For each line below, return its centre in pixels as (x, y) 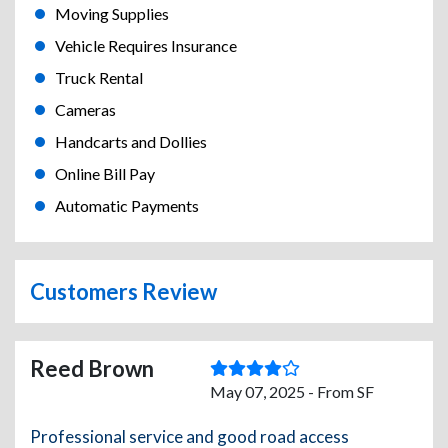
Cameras (85, 110)
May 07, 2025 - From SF (292, 392)
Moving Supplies (112, 14)
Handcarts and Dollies (131, 142)
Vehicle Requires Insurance (146, 46)
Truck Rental (99, 78)
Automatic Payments (127, 206)
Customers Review (123, 292)
